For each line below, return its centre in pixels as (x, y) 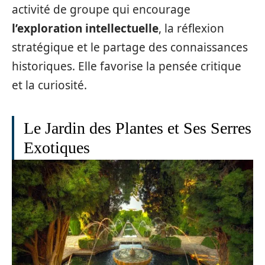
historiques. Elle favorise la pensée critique (127, 66)
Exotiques (57, 147)
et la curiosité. (49, 85)
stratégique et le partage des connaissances (130, 47)
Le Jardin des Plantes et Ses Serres (138, 128)
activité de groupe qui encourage (101, 9)
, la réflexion (191, 28)
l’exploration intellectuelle (85, 28)
